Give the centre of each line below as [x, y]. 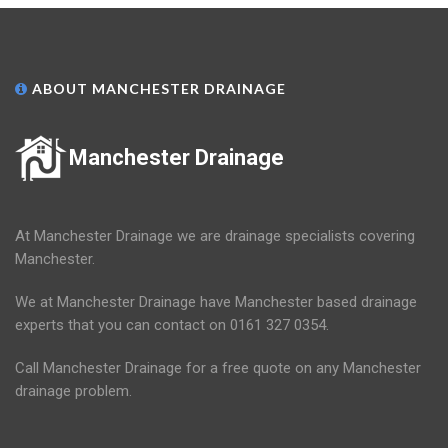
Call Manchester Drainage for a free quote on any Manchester [218, 368]
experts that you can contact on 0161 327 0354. [172, 325]
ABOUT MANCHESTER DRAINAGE [157, 89]
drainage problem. [73, 391]
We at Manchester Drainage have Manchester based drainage [216, 302]
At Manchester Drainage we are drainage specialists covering [215, 236]
